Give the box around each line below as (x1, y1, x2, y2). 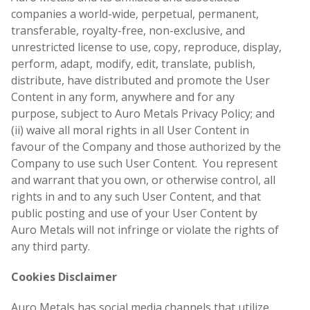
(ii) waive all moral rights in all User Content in (11, 122, 249, 138)
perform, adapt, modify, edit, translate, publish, (11, 56, 255, 72)
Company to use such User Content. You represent (11, 156, 277, 172)
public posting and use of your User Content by (11, 206, 257, 221)
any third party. (11, 239, 90, 255)
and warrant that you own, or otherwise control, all (11, 172, 275, 188)
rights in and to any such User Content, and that (11, 189, 261, 205)
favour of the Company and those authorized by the (11, 139, 281, 155)
